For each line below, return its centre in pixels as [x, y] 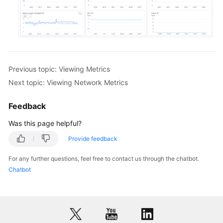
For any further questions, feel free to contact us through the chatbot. [104, 158]
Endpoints [34, 56]
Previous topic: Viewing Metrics [59, 69]
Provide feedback [93, 138]
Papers [29, 33]
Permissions [37, 78]
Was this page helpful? [45, 123]
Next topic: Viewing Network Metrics [68, 82]
